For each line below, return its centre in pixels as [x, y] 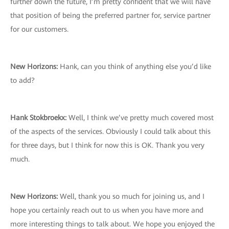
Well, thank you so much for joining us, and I [132, 196]
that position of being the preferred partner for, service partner [110, 15]
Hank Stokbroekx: [39, 118]
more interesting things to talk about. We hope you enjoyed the [112, 224]
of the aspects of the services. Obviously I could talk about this [110, 131]
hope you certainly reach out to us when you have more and [107, 210]
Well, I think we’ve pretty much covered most [141, 118]
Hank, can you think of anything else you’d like [135, 66]
